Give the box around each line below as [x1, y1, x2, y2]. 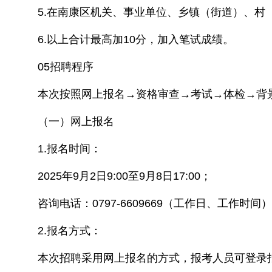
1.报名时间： [38, 143, 101, 155]
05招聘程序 [38, 61, 93, 73]
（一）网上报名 [38, 115, 114, 127]
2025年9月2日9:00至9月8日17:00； [38, 170, 211, 182]
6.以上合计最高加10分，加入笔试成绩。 [38, 33, 234, 46]
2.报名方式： [38, 225, 101, 237]
